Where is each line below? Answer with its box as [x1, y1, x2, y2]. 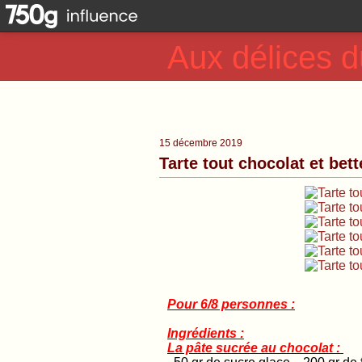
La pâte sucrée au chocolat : [167, 341, 343, 355]
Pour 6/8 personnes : [167, 297, 295, 311]
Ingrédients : [167, 326, 244, 340]
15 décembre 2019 [159, 137, 242, 149]
